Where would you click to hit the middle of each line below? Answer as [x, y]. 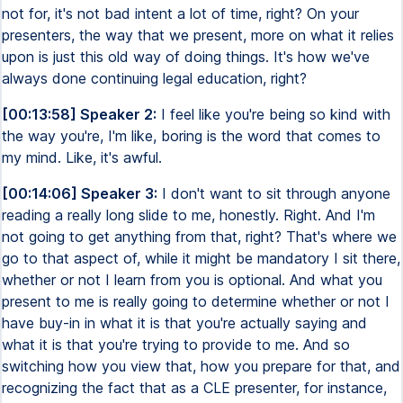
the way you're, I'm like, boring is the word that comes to [191, 136]
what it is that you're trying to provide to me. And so [176, 345]
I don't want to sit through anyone [274, 193]
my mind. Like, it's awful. [82, 157]
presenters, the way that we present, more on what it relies [198, 35]
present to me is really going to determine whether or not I [196, 301]
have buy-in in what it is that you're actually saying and [184, 323]
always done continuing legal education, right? [154, 78]
